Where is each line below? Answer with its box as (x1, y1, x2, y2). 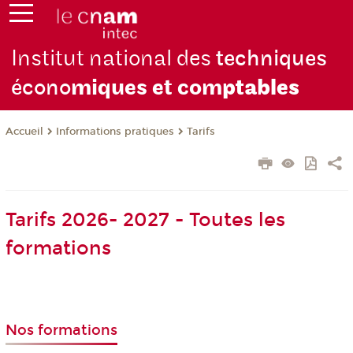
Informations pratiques (55, 125, 174, 139)
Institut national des (11, 45, 217, 73)
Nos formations (5, 321, 117, 340)
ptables (222, 74, 300, 102)
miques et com (71, 74, 223, 102)
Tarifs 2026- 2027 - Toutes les (5, 209, 285, 232)
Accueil (5, 125, 43, 139)
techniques (216, 45, 328, 73)
